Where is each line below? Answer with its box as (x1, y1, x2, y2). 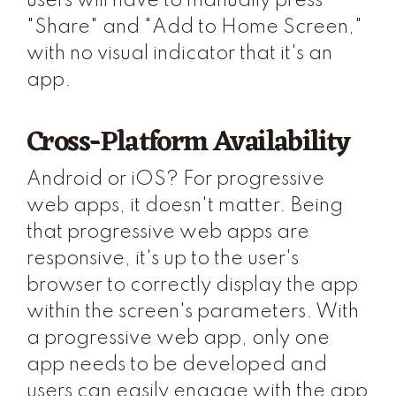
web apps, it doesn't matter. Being (27, 196, 343, 216)
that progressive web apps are (27, 223, 309, 242)
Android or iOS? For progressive (27, 170, 324, 189)
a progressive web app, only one (27, 329, 330, 348)
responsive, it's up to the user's (27, 249, 299, 269)
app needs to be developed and (27, 355, 327, 375)
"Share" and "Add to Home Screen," (27, 18, 362, 37)
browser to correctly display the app (27, 276, 358, 295)
